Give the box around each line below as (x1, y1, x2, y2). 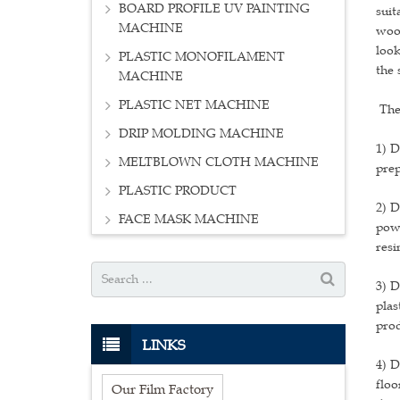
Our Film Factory (112, 379, 213, 397)
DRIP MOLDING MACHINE (119, 126, 284, 142)
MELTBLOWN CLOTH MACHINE (119, 154, 319, 171)
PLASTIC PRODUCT (119, 183, 237, 199)
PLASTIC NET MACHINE (119, 97, 270, 113)
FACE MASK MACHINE (119, 212, 259, 228)
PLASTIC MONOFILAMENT (119, 49, 285, 65)
